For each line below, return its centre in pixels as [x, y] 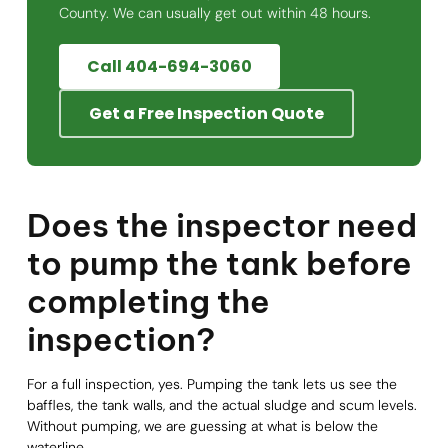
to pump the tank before [219, 262]
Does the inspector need [221, 224]
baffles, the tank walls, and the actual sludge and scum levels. [221, 404]
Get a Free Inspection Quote [206, 113]
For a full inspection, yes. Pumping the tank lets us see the [211, 383]
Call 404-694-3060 [169, 66]
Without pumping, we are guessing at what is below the [202, 425]
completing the [148, 300]
